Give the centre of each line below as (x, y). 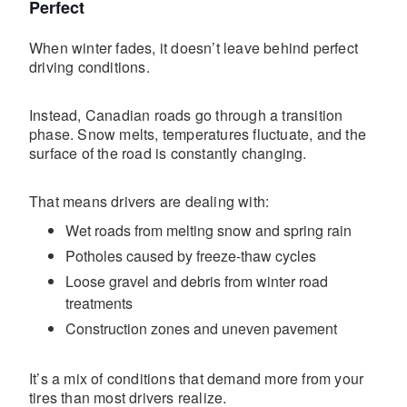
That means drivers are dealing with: (149, 201)
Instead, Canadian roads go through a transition (186, 115)
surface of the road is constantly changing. (168, 153)
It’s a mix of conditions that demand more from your (197, 378)
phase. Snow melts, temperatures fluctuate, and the (198, 134)
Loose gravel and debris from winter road (197, 281)
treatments (99, 303)
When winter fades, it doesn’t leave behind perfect (194, 48)
